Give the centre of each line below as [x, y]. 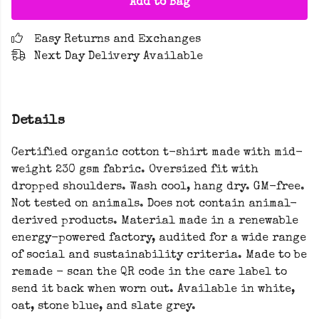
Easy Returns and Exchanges [117, 40]
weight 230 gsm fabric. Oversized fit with [135, 171]
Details [38, 121]
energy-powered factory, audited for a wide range [159, 239]
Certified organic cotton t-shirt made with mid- [157, 153]
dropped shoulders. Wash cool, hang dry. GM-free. [158, 188]
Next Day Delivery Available [119, 57]
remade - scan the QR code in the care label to [149, 273]
